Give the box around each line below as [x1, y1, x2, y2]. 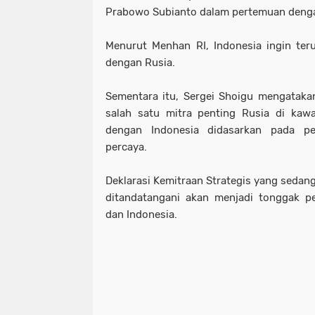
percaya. [105, 141, 150, 154]
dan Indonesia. [105, 208, 180, 221]
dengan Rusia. [105, 56, 175, 70]
